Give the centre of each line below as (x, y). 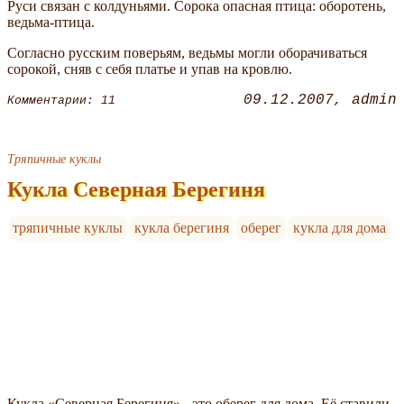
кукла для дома (339, 228)
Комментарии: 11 (61, 100)
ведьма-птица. (51, 23)
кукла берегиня (182, 228)
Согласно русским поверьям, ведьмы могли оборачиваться (187, 53)
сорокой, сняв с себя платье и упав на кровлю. (150, 69)
